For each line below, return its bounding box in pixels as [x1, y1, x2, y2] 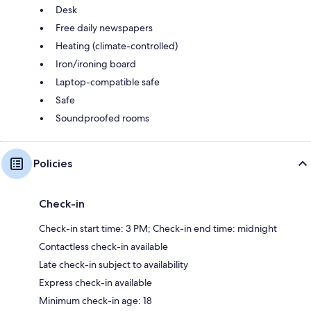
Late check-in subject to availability [39, 258, 188, 271]
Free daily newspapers [56, 22, 153, 35]
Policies [33, 157, 72, 171]
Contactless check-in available [39, 240, 168, 253]
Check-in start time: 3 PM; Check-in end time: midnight [39, 222, 277, 235]
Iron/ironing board [56, 58, 136, 71]
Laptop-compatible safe [56, 76, 160, 89]
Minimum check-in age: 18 [39, 294, 152, 308]
